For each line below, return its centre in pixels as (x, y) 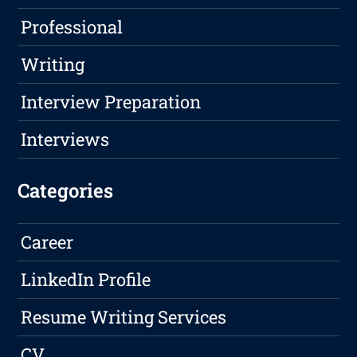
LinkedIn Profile (86, 280)
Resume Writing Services (124, 317)
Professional (72, 27)
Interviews (65, 139)
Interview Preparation (111, 102)
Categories (66, 191)
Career (47, 242)
